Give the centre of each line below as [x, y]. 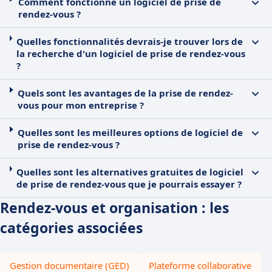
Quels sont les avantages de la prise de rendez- [125, 93]
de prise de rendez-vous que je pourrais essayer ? [129, 184]
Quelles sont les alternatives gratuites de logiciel [130, 172]
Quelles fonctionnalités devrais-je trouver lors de [129, 41]
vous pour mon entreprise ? [80, 105]
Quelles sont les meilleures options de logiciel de [130, 132]
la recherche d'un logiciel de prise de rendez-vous [131, 53]
